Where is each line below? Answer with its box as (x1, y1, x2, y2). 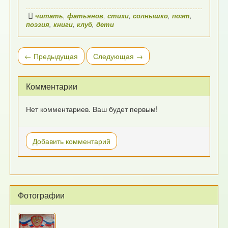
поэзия (26, 19, 50, 29)
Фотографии (18, 189, 65, 201)
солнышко (133, 11, 168, 20)
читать (35, 11, 64, 20)
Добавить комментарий (33, 135, 111, 146)
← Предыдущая (24, 50, 78, 61)
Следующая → (93, 50, 144, 61)
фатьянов (67, 11, 104, 20)
